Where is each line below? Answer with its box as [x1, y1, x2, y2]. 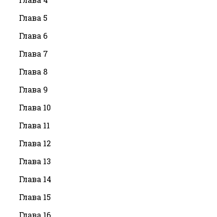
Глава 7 [19, 48, 48, 59]
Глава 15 [19, 192, 51, 202]
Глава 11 [19, 120, 50, 131]
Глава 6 [19, 31, 47, 41]
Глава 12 [19, 138, 51, 149]
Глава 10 [19, 102, 51, 113]
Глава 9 [19, 84, 48, 95]
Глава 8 [19, 66, 47, 77]
